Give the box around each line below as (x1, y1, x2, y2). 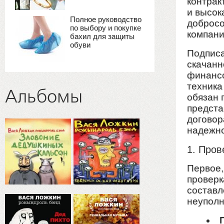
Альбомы (5, 87, 82, 107)
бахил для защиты (70, 32, 134, 40)
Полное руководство (70, 15, 141, 23)
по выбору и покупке (70, 23, 141, 32)
